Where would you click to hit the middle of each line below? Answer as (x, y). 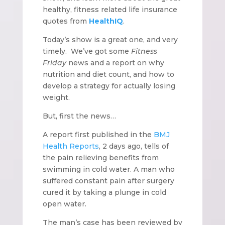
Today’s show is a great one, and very (110, 39)
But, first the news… (79, 116)
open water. (64, 204)
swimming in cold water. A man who (108, 169)
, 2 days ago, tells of (134, 146)
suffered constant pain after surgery (108, 181)
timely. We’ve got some (87, 51)
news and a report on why (115, 63)
